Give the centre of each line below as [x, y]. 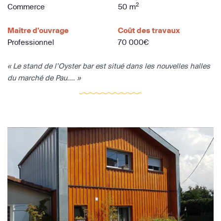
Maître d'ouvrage [38, 30]
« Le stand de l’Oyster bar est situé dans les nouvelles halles [109, 66]
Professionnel [31, 42]
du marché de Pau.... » [44, 77]
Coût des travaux [149, 30]
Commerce [26, 6]
